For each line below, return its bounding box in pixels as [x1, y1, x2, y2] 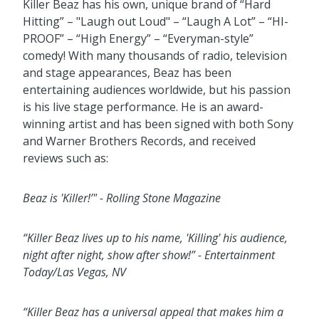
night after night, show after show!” [23, 247, 195, 263]
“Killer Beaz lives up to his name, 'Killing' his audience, [23, 230, 288, 246]
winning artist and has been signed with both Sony [23, 116, 293, 132]
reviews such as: [23, 150, 108, 167]
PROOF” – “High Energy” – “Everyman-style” [23, 31, 253, 47]
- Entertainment [198, 247, 275, 263]
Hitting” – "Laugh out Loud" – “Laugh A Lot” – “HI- [23, 14, 288, 30]
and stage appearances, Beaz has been [23, 65, 231, 81]
